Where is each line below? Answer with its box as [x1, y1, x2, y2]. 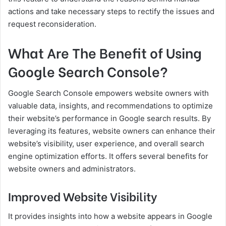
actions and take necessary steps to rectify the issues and [8, 6, 214, 16]
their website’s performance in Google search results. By [8, 114, 211, 124]
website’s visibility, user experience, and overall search [8, 139, 204, 149]
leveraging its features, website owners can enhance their [8, 126, 215, 136]
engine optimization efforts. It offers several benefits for [8, 151, 208, 161]
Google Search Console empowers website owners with [8, 88, 209, 98]
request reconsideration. [8, 19, 96, 29]
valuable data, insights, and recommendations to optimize [8, 101, 213, 111]
